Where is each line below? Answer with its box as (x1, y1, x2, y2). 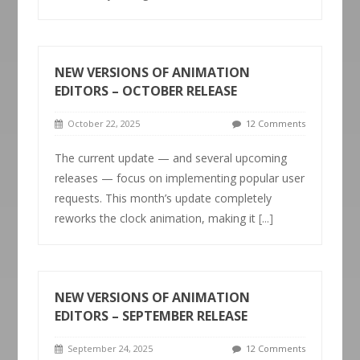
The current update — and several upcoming (55, 150, 288, 166)
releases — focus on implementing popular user (55, 170, 305, 186)
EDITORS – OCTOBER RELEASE (55, 82, 238, 100)
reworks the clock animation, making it (55, 211, 260, 226)
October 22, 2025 (63, 117, 141, 129)
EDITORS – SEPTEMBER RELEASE (55, 307, 248, 325)
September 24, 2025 (63, 342, 153, 354)
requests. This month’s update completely (55, 190, 272, 206)
